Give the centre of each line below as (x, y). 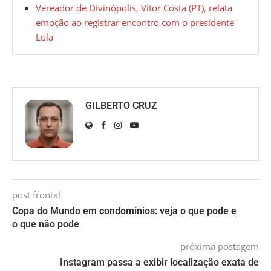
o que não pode (46, 224)
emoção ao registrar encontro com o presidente (135, 23)
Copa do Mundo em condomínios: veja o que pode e (124, 211)
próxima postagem (220, 247)
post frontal (36, 195)
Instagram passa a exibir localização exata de (159, 263)
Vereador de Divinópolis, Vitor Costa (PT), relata (134, 8)
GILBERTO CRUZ (121, 106)
